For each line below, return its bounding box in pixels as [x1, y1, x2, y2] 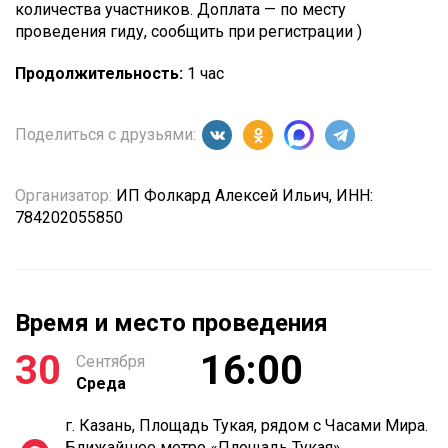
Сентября [76, 352, 145, 371]
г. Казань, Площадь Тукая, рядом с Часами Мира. [65, 416, 428, 435]
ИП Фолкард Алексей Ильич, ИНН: [112, 186, 373, 205]
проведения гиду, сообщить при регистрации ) [15, 22, 362, 41]
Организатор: [15, 186, 112, 205]
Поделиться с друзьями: [15, 125, 200, 144]
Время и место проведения [15, 309, 328, 337]
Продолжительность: [15, 64, 183, 83]
